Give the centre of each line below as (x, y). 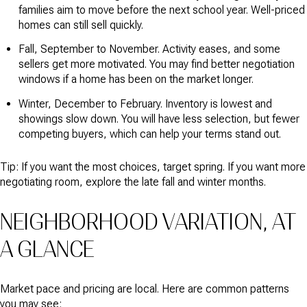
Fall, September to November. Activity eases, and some (149, 49)
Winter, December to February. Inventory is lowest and (145, 103)
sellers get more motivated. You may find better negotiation (156, 64)
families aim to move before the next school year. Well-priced (161, 10)
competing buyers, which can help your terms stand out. (149, 134)
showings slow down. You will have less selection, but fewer (159, 119)
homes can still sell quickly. (81, 25)
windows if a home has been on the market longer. (136, 79)
